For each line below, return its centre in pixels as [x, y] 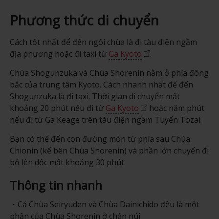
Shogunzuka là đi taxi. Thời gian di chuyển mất [95, 96]
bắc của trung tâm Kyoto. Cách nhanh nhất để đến [101, 84]
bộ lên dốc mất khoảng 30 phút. [67, 162]
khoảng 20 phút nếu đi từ [57, 108]
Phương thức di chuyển [84, 20]
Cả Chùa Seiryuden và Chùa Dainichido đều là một [108, 205]
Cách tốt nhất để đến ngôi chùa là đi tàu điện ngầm [103, 42]
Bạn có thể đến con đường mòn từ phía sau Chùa [100, 139]
